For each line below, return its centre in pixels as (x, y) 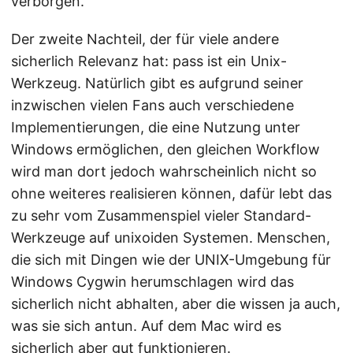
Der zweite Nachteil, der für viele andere (145, 39)
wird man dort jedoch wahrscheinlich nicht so (164, 171)
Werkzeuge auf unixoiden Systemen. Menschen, (171, 237)
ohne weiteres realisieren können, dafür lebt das (171, 193)
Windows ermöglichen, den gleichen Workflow (165, 149)
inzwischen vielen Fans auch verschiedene (152, 105)
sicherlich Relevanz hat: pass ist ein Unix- (149, 61)
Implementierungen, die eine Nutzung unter (156, 127)
